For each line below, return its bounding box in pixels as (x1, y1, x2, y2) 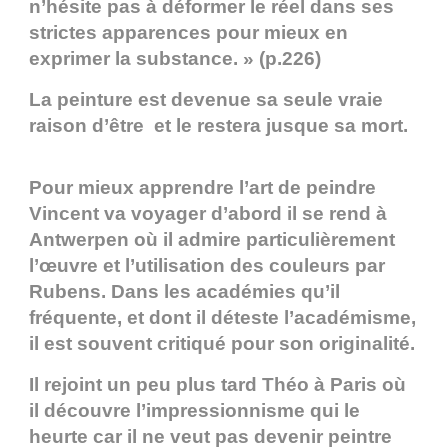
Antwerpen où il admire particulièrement (29, 229, 395, 251)
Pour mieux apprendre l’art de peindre (29, 177, 376, 199)
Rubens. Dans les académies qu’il (29, 281, 340, 303)
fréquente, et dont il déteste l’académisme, (29, 307, 416, 329)
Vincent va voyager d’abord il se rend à (29, 203, 387, 225)
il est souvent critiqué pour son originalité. (29, 333, 415, 355)
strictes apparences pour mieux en (29, 22, 348, 44)
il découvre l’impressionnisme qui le (29, 400, 360, 422)
